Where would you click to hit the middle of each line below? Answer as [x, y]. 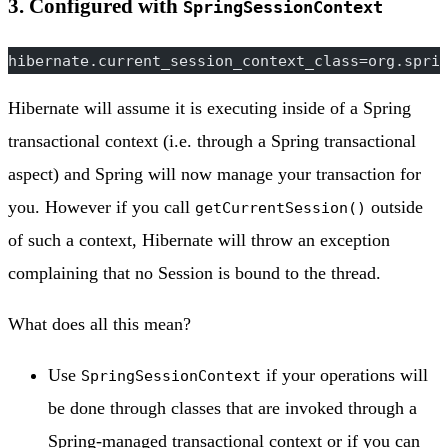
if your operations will [344, 374]
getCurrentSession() [280, 207]
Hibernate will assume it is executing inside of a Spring [209, 107]
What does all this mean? [99, 323]
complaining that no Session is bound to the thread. [194, 272]
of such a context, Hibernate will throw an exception [199, 239]
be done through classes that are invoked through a [232, 407]
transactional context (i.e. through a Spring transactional [212, 140]
